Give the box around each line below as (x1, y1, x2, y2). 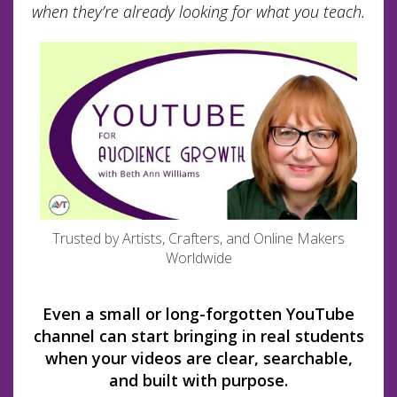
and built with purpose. (109, 370, 288, 392)
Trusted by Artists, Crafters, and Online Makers (52, 229, 345, 249)
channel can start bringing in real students (33, 325, 364, 347)
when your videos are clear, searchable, (44, 347, 353, 370)
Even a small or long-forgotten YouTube (43, 303, 354, 325)
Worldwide (165, 248, 232, 269)
